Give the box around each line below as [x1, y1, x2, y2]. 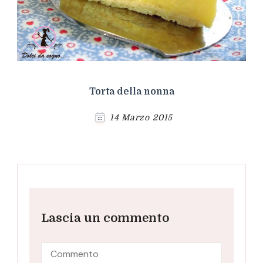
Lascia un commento [41, 211, 169, 225]
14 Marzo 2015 [109, 112, 173, 122]
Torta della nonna [89, 86, 174, 97]
